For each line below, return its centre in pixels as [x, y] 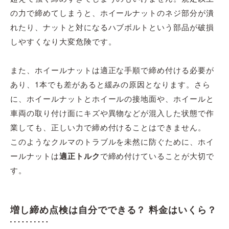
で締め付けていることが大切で [157, 155]
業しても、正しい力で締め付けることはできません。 [108, 127]
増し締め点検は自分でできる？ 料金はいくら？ [114, 210]
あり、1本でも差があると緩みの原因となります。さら [110, 84]
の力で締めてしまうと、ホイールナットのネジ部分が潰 [112, 12]
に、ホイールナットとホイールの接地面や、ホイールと [112, 98]
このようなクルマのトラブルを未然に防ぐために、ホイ [112, 141]
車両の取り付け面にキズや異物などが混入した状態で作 [112, 112]
